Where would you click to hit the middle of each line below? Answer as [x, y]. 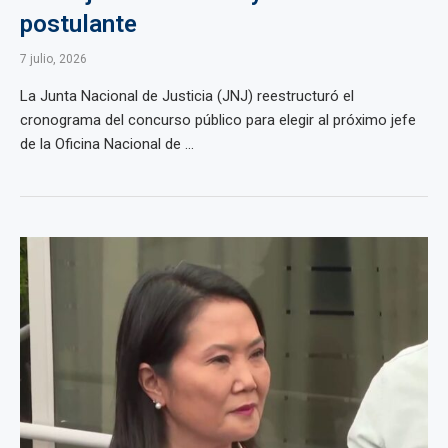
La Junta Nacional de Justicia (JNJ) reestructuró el [187, 96]
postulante [78, 24]
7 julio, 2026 [53, 59]
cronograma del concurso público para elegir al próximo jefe [218, 120]
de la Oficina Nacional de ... [107, 144]
